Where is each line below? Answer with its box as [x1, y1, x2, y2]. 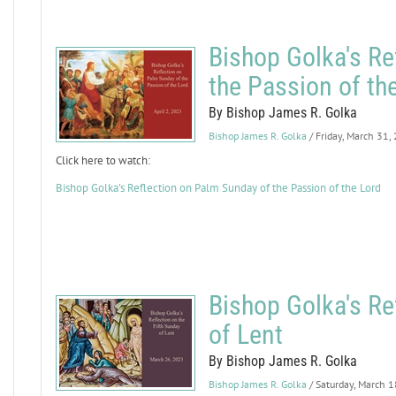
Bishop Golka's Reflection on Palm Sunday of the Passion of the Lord [55, 180, 381, 195]
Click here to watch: [55, 153, 150, 168]
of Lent [208, 319, 283, 350]
